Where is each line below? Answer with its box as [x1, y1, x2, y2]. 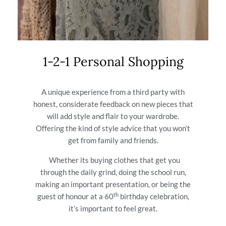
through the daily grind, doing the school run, [40, 167, 186, 177]
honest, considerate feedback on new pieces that [33, 99, 193, 109]
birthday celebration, [118, 192, 189, 201]
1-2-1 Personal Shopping [42, 53, 184, 70]
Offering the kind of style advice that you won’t [36, 124, 190, 133]
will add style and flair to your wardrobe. [47, 111, 179, 121]
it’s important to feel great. [69, 204, 157, 213]
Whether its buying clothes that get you [46, 155, 180, 165]
